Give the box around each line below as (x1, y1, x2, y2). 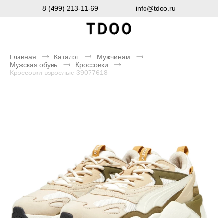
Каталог (54, 53, 79, 61)
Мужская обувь (10, 61, 57, 69)
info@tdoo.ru (136, 4, 176, 12)
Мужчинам (97, 53, 130, 61)
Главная (10, 53, 36, 61)
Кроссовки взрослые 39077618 (10, 69, 108, 76)
